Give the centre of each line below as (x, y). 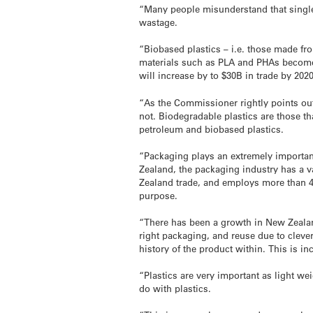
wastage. (159, 22)
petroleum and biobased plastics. (212, 129)
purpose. (159, 195)
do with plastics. (175, 289)
